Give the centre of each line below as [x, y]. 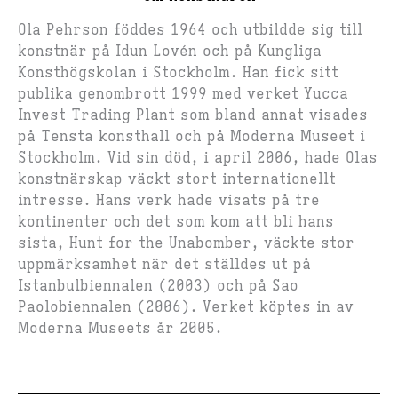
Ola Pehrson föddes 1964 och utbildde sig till [190, 30]
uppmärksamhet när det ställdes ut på [164, 264]
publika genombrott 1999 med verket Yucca [183, 94]
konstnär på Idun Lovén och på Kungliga [170, 51]
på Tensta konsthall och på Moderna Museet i [191, 136]
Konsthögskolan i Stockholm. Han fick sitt [178, 72]
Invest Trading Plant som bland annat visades [193, 115]
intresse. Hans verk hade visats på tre [169, 200]
